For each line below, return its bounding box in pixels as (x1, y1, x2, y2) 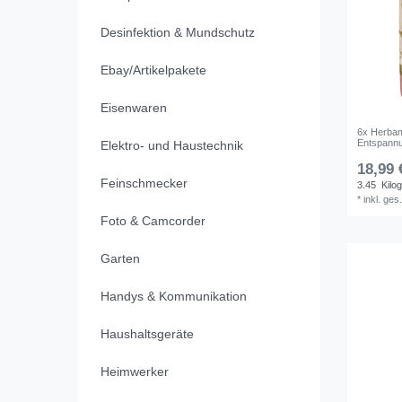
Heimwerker (100, 364, 169, 380)
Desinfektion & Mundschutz (100, 25, 255, 40)
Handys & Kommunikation (100, 289, 247, 304)
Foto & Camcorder (100, 214, 205, 229)
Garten (100, 251, 140, 267)
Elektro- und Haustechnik (100, 138, 243, 153)
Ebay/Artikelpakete (100, 63, 206, 78)
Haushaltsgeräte (100, 327, 194, 342)
